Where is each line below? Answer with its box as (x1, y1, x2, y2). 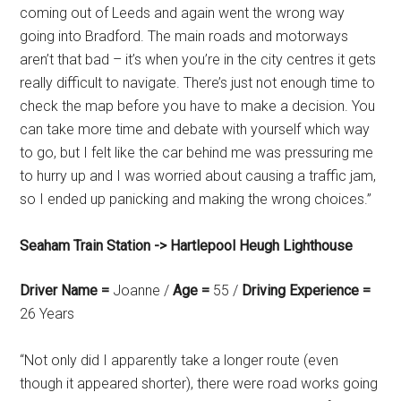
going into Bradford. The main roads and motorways (20, 28, 349, 45)
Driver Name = (20, 282, 110, 299)
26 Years (20, 305, 75, 322)
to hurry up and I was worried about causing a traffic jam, (20, 167, 377, 184)
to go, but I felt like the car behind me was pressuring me (20, 144, 374, 161)
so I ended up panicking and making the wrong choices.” (20, 191, 372, 208)
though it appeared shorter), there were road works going (20, 375, 379, 392)
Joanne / (109, 282, 170, 299)
